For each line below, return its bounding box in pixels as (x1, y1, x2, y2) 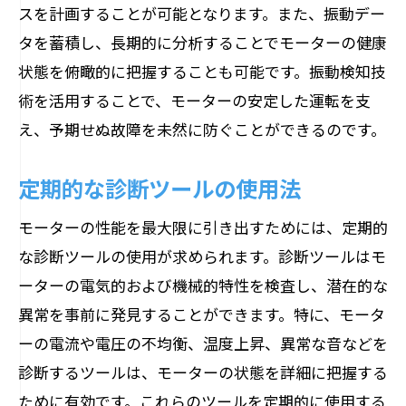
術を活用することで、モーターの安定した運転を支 (18, 89, 371, 111)
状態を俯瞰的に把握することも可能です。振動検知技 (18, 60, 386, 82)
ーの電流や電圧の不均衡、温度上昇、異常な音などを (18, 332, 388, 354)
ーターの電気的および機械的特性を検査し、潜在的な (18, 274, 388, 296)
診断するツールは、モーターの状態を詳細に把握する (18, 361, 388, 383)
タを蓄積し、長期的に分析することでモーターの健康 (18, 31, 387, 53)
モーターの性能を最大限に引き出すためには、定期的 (18, 216, 388, 238)
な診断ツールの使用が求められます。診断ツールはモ (18, 245, 386, 267)
